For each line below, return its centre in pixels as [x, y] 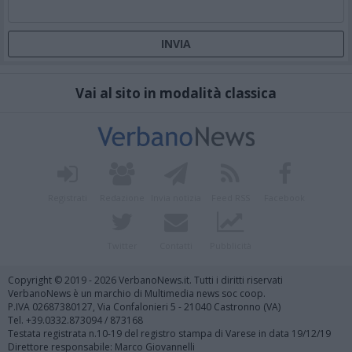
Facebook [284, 198]
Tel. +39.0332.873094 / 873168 [75, 320]
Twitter [122, 246]
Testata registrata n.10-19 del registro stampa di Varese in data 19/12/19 [169, 334]
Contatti [176, 246]
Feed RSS [230, 198]
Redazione [122, 198]
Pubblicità [230, 246]
